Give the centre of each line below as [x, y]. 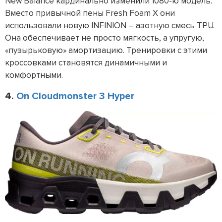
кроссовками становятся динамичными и [86, 62]
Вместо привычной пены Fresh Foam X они [90, 13]
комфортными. [34, 75]
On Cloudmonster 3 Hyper [75, 96]
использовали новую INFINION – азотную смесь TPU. [110, 25]
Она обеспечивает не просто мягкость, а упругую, [105, 38]
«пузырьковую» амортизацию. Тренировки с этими [106, 50]
